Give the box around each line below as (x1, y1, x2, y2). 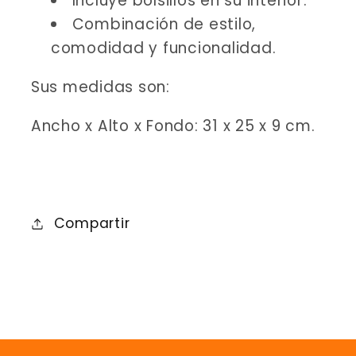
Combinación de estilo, (72, 14, 256, 36)
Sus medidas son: (30, 76, 175, 99)
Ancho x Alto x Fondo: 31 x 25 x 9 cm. (30, 114, 315, 137)
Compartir (53, 214, 130, 234)
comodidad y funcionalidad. (50, 37, 277, 60)
